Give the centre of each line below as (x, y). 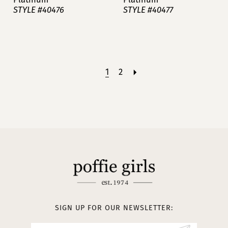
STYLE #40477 (148, 10)
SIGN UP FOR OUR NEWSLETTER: (114, 208)
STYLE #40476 (39, 10)
